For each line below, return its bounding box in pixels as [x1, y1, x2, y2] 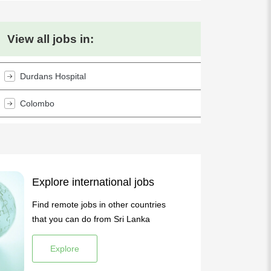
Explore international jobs [32, 176, 155, 188]
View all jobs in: [7, 33, 94, 45]
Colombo [20, 99, 55, 108]
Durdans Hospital [20, 71, 87, 81]
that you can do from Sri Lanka [32, 214, 151, 224]
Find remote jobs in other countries [32, 200, 166, 209]
